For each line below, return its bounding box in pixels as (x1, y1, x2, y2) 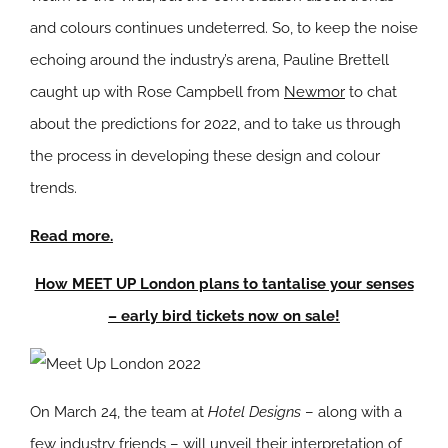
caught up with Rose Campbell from (30, 83, 284, 102)
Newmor (284, 83, 345, 102)
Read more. (30, 227, 113, 246)
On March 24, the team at (30, 403, 208, 422)
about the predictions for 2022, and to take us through (30, 115, 401, 134)
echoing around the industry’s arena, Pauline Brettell (30, 51, 389, 70)
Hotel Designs (208, 403, 301, 422)
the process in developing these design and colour (30, 147, 380, 166)
